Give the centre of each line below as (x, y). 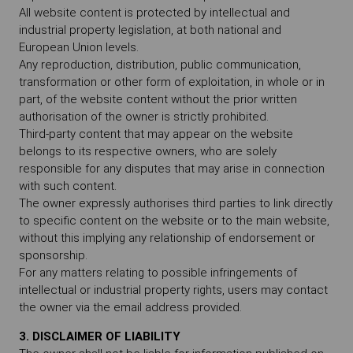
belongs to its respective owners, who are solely (148, 151)
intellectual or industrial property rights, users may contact (173, 290)
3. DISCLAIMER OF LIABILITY (100, 336)
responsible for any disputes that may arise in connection (172, 169)
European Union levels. (79, 47)
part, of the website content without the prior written (158, 99)
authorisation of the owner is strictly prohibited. (144, 117)
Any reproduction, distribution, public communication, (160, 65)
